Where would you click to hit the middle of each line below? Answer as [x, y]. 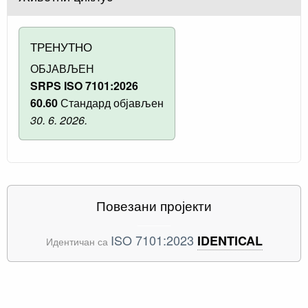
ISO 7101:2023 [152, 240]
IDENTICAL [230, 240]
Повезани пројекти [154, 205]
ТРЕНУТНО [61, 46]
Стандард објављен [111, 102]
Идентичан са [78, 241]
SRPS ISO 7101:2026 [84, 85]
